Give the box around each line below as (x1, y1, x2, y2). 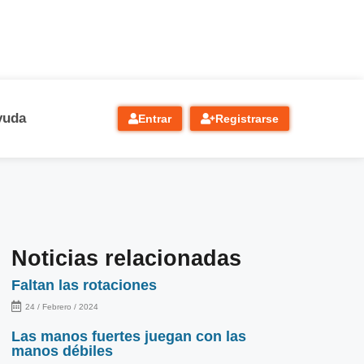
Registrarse (214, 111, 279, 125)
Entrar (137, 111, 171, 125)
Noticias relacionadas (11, 245, 241, 271)
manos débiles (11, 342, 113, 359)
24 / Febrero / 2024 (24, 301, 98, 311)
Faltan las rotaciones (11, 276, 157, 293)
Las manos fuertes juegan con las (11, 327, 246, 344)
